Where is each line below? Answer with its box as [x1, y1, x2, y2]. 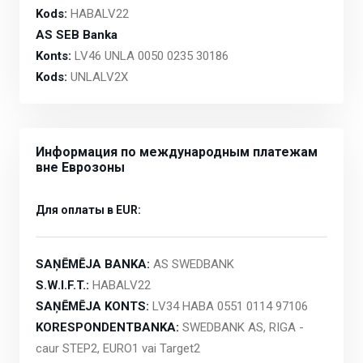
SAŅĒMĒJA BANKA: [36, 256, 150, 271]
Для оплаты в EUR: [36, 203, 141, 216]
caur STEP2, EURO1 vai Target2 [36, 340, 200, 356]
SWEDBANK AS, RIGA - [179, 319, 304, 335]
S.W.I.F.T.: [36, 277, 89, 293]
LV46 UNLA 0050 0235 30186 [71, 48, 228, 63]
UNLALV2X [67, 69, 128, 84]
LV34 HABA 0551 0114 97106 [149, 298, 308, 314]
